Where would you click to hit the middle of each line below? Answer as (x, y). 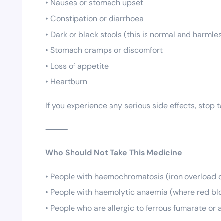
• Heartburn (66, 81)
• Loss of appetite (77, 66)
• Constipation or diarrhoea (94, 18)
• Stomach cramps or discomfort (104, 50)
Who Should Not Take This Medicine (114, 152)
